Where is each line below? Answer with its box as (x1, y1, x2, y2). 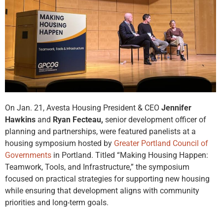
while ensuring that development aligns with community (5, 186, 199, 195)
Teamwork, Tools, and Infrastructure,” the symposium (5, 162, 189, 172)
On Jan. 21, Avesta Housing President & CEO (5, 103, 161, 112)
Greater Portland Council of (114, 139, 208, 148)
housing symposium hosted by (5, 139, 114, 148)
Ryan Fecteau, (53, 115, 103, 124)
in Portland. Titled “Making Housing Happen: (51, 150, 208, 160)
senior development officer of (103, 115, 206, 124)
